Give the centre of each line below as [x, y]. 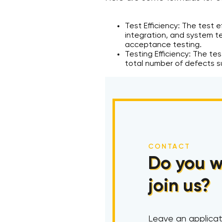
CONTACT [169, 147]
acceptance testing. [163, 45]
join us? [179, 186]
